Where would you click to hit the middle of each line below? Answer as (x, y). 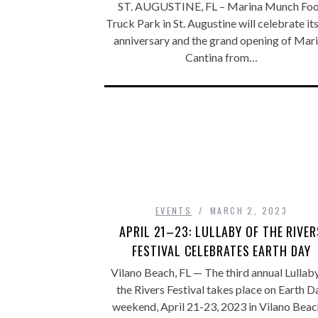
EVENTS (174, 210)
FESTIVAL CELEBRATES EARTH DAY (221, 250)
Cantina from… (221, 57)
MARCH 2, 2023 (249, 210)
